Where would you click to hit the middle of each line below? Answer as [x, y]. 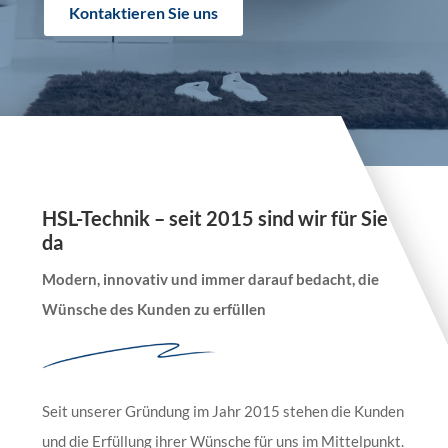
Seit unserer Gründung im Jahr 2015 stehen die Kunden [223, 410]
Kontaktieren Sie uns [143, 13]
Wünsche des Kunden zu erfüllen [154, 308]
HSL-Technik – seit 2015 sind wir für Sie [215, 217]
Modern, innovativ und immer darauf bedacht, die [211, 278]
